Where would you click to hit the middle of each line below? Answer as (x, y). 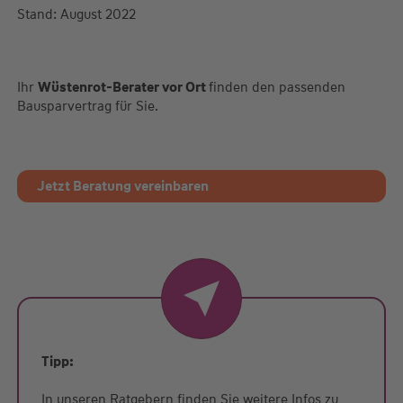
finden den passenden (277, 87)
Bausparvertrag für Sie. (87, 106)
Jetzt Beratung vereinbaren (122, 186)
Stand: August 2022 (76, 14)
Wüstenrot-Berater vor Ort (123, 87)
